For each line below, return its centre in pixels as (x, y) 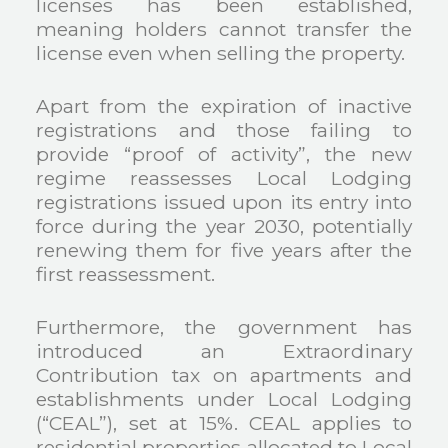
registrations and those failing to (224, 130)
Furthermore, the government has (224, 326)
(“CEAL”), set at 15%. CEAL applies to (224, 422)
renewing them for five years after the (224, 250)
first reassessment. (126, 274)
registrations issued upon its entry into (224, 202)
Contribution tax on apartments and (224, 374)
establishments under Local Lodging (224, 398)
